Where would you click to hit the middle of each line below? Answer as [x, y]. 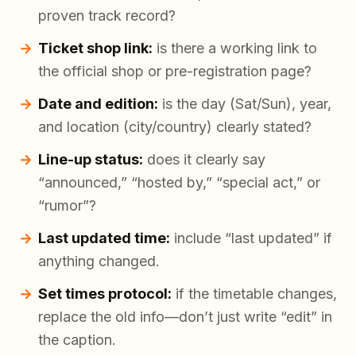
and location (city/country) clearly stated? [175, 126]
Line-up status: [91, 159]
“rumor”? [67, 205]
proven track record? [107, 15]
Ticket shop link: [95, 48]
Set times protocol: [105, 293]
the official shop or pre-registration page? [175, 71]
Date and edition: [98, 103]
